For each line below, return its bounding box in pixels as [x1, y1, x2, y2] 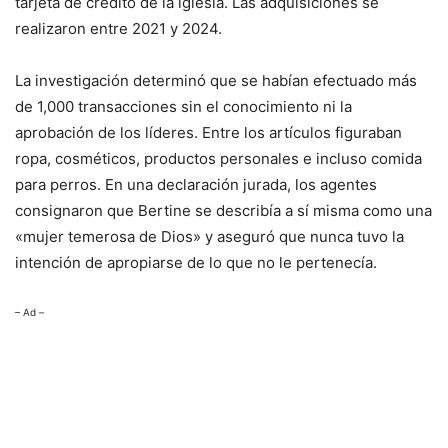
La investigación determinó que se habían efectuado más [15, 71, 417, 91]
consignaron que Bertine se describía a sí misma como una [15, 201, 432, 221]
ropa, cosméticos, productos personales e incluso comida [15, 149, 422, 169]
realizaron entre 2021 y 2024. [15, 19, 222, 39]
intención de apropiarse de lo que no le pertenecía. [15, 253, 377, 273]
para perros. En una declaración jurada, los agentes [15, 175, 377, 195]
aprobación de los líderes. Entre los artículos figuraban [15, 123, 402, 143]
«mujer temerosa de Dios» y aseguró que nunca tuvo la [15, 227, 404, 247]
